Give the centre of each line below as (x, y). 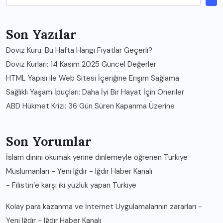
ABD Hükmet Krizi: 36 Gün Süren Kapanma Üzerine (90, 106)
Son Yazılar (41, 34)
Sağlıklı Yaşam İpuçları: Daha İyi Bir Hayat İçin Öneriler (95, 92)
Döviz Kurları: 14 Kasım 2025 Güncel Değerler (81, 64)
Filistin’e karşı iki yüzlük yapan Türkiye (74, 185)
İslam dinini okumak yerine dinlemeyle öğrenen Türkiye (97, 157)
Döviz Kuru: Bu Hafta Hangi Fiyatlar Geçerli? (79, 50)
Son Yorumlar (49, 141)
